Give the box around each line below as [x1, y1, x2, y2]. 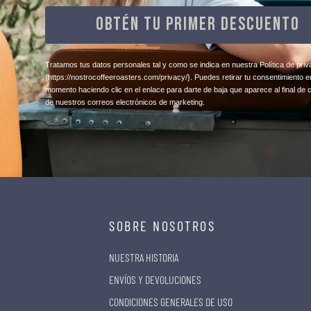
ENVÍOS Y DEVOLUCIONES [109, 272, 201, 286]
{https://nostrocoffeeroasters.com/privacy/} [44, 72, 190, 81]
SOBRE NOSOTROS [109, 217, 215, 234]
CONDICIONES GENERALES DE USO [109, 294, 233, 308]
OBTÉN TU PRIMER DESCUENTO [95, 13, 300, 35]
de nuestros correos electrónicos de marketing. [44, 97, 205, 106]
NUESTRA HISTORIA [109, 250, 178, 264]
